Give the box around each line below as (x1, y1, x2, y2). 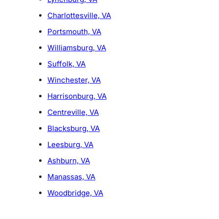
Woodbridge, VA (47, 188, 103, 198)
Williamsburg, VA (47, 43, 106, 53)
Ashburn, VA (47, 156, 90, 166)
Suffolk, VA (47, 59, 86, 69)
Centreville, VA (47, 108, 99, 117)
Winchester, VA (47, 75, 101, 85)
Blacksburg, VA (47, 124, 100, 133)
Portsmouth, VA (47, 27, 101, 37)
